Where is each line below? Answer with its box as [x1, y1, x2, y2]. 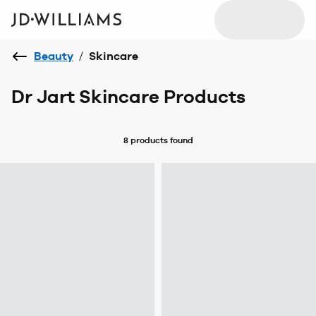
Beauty [34, 49, 73, 63]
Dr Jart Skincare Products [11, 85, 245, 108]
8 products [123, 135, 168, 145]
